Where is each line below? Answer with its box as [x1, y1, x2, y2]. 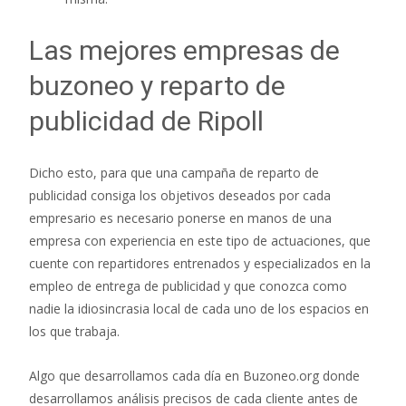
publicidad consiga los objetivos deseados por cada [29, 187, 331, 205]
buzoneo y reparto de [29, 70, 285, 102]
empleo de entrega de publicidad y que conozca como [29, 277, 347, 295]
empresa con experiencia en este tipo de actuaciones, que [29, 232, 371, 250]
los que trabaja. [29, 323, 120, 341]
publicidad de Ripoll [29, 105, 264, 138]
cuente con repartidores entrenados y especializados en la [29, 255, 371, 273]
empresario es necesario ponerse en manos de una [29, 209, 332, 227]
